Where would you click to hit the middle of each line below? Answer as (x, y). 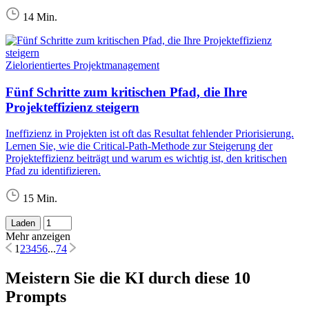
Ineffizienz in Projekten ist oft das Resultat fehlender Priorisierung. (150, 134)
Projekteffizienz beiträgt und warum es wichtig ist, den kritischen (146, 159)
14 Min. (40, 17)
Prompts (36, 297)
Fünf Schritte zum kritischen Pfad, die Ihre (126, 92)
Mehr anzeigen (38, 237)
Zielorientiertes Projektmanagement (82, 65)
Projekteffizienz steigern (72, 107)
